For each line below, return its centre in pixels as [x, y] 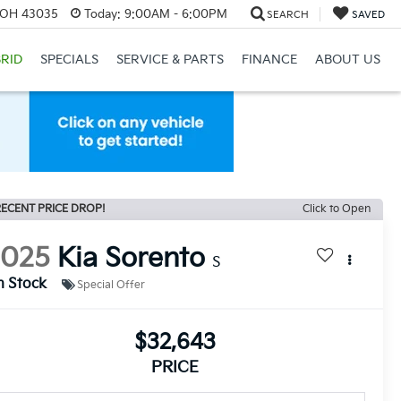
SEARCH [287, 14]
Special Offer [111, 285]
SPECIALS [69, 60]
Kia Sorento [132, 259]
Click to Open [337, 209]
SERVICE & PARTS [170, 60]
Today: [102, 14]
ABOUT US [347, 60]
